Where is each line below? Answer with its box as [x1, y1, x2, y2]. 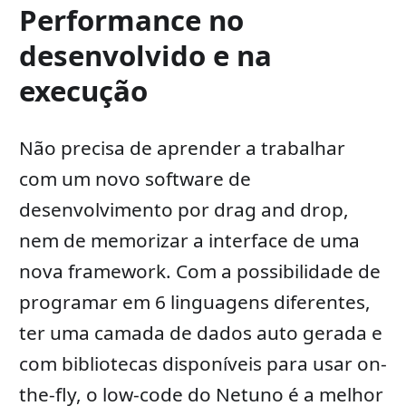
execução [18, 72, 148, 111]
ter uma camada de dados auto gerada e [18, 320, 382, 346]
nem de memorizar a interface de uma [18, 227, 360, 254]
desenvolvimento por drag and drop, [18, 197, 349, 223]
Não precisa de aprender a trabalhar [18, 135, 345, 161]
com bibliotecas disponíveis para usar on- [18, 351, 387, 377]
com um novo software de [18, 166, 251, 192]
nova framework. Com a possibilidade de [18, 258, 381, 285]
